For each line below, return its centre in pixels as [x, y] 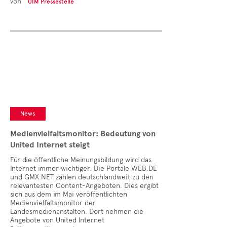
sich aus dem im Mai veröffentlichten [69, 194]
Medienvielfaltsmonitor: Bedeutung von [83, 134]
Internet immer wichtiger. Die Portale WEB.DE [84, 168]
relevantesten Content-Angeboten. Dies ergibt [84, 186]
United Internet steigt [50, 145]
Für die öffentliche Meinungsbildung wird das [81, 160]
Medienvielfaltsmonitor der [53, 203]
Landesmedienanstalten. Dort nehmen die [77, 212]
